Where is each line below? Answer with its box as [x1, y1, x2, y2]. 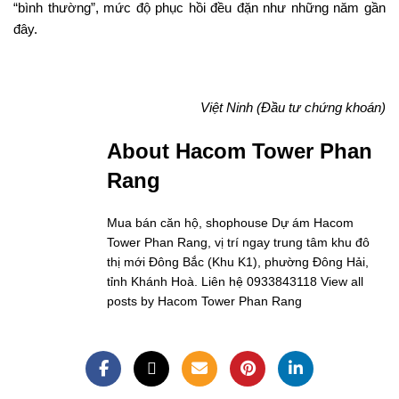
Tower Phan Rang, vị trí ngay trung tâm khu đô [107, 234, 370, 249]
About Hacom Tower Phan [107, 138, 372, 163]
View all [321, 273, 363, 289]
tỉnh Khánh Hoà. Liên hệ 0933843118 [107, 273, 321, 289]
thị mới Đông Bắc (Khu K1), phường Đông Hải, [107, 254, 369, 269]
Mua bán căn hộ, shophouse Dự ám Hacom [107, 215, 354, 230]
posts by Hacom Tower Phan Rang [107, 293, 302, 308]
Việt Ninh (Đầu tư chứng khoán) [200, 99, 386, 115]
